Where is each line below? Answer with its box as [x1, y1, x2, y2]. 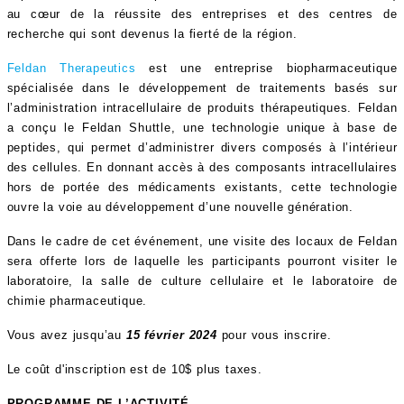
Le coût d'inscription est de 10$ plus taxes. [6, 363, 262, 376]
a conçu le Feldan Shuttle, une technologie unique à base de [6, 121, 398, 134]
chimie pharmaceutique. [6, 294, 148, 308]
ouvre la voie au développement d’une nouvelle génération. [6, 200, 354, 214]
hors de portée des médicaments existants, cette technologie [6, 180, 398, 194]
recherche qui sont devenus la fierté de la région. [6, 27, 298, 41]
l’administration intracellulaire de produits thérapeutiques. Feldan [6, 101, 398, 115]
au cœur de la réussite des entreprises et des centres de [6, 7, 398, 21]
